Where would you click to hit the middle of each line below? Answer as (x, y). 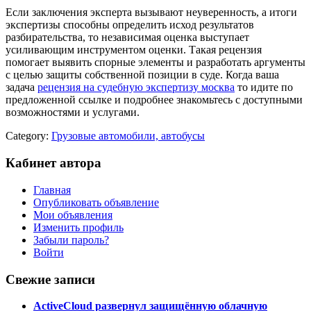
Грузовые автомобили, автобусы (128, 136)
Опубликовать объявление (96, 202)
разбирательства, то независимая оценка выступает (127, 37)
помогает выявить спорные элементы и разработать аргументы (155, 62)
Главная (52, 190)
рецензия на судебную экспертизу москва (136, 87)
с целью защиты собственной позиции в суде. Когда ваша (142, 75)
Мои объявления (73, 215)
